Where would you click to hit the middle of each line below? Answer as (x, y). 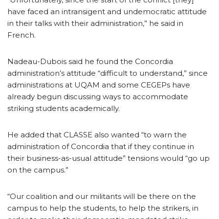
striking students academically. (64, 108)
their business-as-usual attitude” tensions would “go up (109, 158)
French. (22, 35)
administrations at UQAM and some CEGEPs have (99, 85)
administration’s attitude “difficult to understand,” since (108, 73)
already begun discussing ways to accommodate (98, 96)
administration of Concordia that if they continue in (101, 146)
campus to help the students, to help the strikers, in (103, 208)
